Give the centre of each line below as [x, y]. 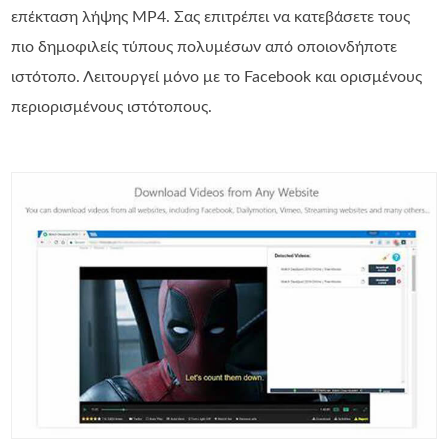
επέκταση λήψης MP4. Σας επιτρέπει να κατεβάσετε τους [211, 17]
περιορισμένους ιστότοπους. [112, 107]
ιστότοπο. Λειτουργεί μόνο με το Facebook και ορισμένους [217, 77]
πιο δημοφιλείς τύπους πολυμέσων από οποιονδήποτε [204, 47]
